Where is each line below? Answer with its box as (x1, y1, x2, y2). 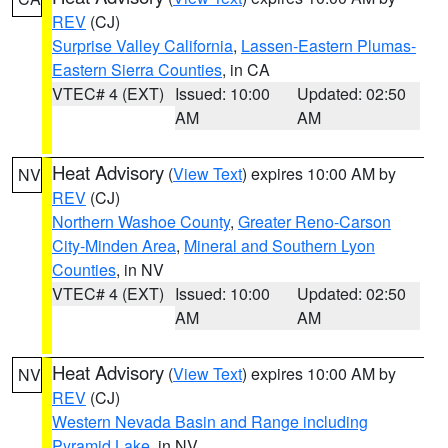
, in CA (222, 58, 270, 81)
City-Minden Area (52, 234, 176, 257)
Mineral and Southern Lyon (184, 234, 375, 257)
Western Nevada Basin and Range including (52, 410, 368, 433)
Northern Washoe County (52, 210, 230, 233)
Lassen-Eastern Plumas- (241, 34, 416, 57)
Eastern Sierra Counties (52, 58, 222, 81)
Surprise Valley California (52, 34, 233, 57)
